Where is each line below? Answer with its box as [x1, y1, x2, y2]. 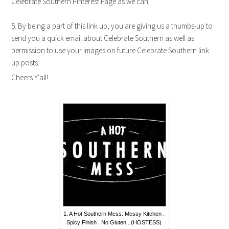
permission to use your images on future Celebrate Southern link [11, 45, 210, 56]
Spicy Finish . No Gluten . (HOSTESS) [66, 219, 162, 226]
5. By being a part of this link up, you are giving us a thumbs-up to [11, 21, 213, 31]
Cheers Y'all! [11, 73, 49, 83]
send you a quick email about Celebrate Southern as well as [11, 33, 195, 43]
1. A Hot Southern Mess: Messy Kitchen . [63, 211, 165, 217]
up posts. [11, 58, 40, 68]
